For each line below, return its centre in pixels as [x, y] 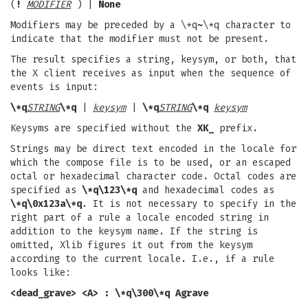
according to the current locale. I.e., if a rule [142, 259]
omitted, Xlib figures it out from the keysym [131, 245]
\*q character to [247, 25]
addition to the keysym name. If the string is [134, 231]
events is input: [54, 87]
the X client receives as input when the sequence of [151, 73]
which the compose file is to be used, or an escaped [151, 163]
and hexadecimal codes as [206, 190]
